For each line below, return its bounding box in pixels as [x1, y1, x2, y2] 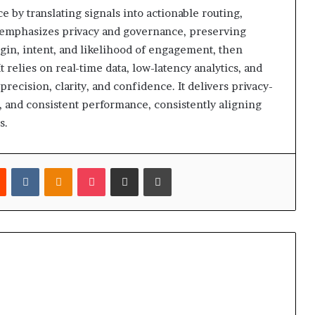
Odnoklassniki [72, 162, 134, 174]
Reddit [6, 162, 34, 174]
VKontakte [39, 162, 86, 174]
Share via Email [138, 162, 162, 174]
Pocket [105, 162, 135, 174]
